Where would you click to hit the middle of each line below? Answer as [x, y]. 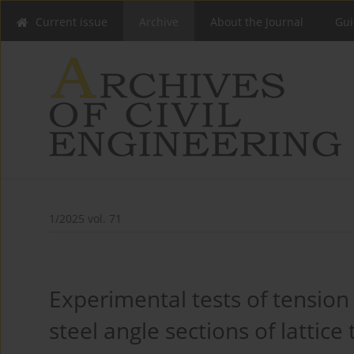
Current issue [72, 22]
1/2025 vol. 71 [85, 219]
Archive [159, 22]
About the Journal [257, 22]
